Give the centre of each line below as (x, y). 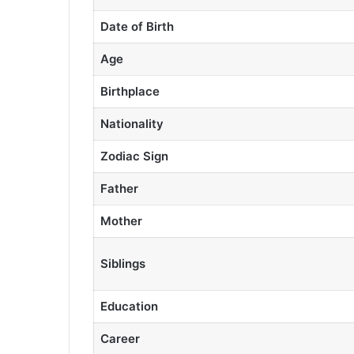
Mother (121, 220)
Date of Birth (137, 26)
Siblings (122, 263)
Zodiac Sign (134, 156)
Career (120, 338)
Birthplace (130, 91)
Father (119, 188)
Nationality (132, 123)
